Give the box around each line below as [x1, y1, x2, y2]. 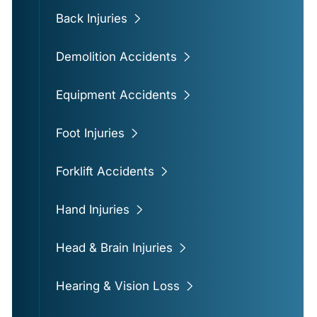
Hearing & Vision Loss [55, 279, 180, 294]
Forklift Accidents [55, 164, 154, 179]
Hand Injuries [55, 202, 129, 217]
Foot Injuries [55, 126, 125, 141]
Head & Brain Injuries [55, 241, 173, 255]
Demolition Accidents [55, 50, 177, 64]
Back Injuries [55, 11, 127, 26]
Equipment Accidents [55, 88, 177, 103]
